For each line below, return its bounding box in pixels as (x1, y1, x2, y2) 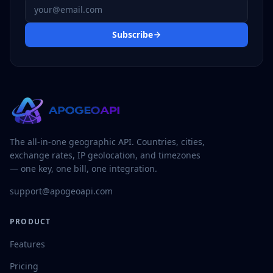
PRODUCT (10, 216, 51, 227)
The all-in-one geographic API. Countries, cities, (10, 136, 205, 147)
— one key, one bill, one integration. (10, 163, 157, 174)
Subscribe (112, 29, 153, 40)
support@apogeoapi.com (10, 185, 113, 197)
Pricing (10, 260, 38, 272)
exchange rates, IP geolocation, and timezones (10, 149, 200, 161)
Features (10, 238, 45, 250)
